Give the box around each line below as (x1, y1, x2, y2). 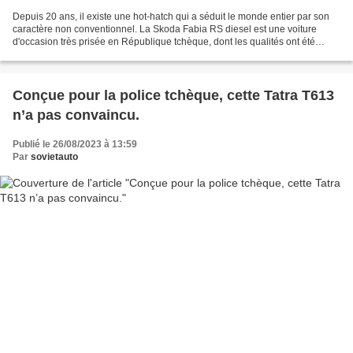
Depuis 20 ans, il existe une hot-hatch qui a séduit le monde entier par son (13, 11, 329, 23)
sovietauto (31, 151, 78, 163)
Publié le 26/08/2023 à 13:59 (13, 139, 137, 150)
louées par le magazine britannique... (13, 49, 172, 61)
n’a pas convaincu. (13, 107, 139, 124)
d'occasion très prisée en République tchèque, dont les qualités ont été (13, 36, 315, 48)
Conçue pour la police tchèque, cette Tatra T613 (13, 87, 334, 104)
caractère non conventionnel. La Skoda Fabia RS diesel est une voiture (13, 24, 317, 35)
